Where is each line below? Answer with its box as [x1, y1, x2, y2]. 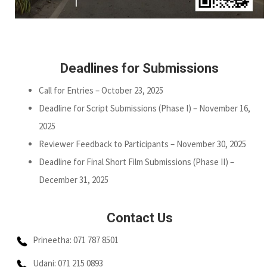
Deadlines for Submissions [60, 61, 219, 76]
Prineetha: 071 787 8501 [29, 234, 119, 246]
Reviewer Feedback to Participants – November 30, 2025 [39, 138, 246, 150]
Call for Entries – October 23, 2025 [39, 85, 163, 97]
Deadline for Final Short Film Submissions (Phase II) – [39, 156, 234, 168]
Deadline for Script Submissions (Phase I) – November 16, [39, 103, 250, 114]
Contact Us [106, 210, 173, 226]
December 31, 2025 [39, 174, 108, 186]
